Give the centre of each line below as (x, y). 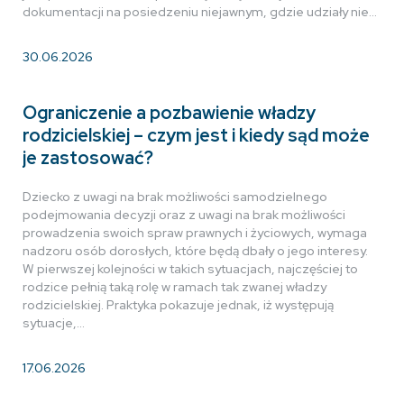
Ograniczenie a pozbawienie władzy (169, 113)
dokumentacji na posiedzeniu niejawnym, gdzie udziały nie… (200, 12)
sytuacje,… (54, 323)
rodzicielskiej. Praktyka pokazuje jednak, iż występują (178, 305)
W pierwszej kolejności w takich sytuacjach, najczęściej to (190, 269)
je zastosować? (88, 158)
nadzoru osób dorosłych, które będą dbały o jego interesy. (195, 251)
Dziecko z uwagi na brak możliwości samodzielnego (175, 197)
